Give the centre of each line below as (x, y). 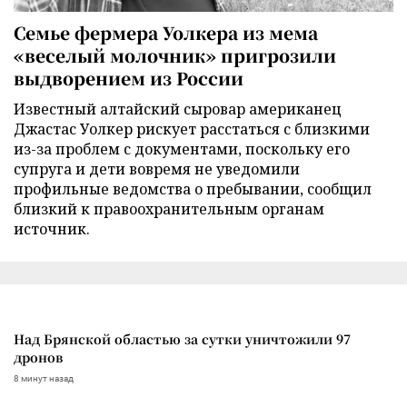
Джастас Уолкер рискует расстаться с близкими (192, 129)
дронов (38, 357)
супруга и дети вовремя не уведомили (157, 169)
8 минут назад (44, 378)
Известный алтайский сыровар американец (178, 109)
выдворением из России (129, 77)
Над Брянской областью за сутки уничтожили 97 (182, 338)
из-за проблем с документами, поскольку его (182, 149)
